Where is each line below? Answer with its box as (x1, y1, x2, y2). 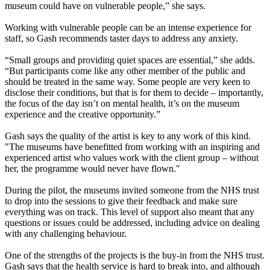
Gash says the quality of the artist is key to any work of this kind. (5, 131, 251, 142)
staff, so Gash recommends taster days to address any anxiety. (5, 33, 238, 44)
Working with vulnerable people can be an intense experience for (5, 22, 251, 33)
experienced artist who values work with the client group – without (5, 152, 259, 163)
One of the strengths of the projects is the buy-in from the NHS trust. (5, 250, 265, 261)
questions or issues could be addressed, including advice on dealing (5, 218, 260, 228)
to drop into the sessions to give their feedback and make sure (5, 196, 237, 207)
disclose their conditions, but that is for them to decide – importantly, (5, 87, 263, 98)
